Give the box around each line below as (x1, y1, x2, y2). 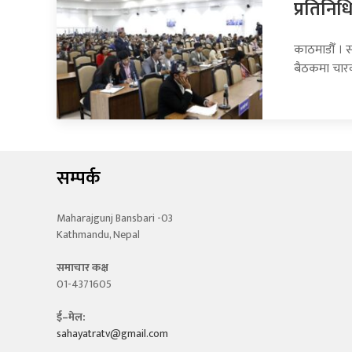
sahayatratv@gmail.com (57, 324, 168, 343)
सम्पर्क (57, 163, 101, 195)
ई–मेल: (57, 308, 86, 327)
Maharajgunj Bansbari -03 (57, 209, 173, 228)
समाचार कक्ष (57, 258, 108, 277)
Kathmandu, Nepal (57, 225, 140, 244)
